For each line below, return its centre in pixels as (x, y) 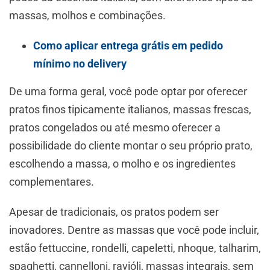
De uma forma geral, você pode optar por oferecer (128, 91)
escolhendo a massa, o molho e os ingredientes (122, 163)
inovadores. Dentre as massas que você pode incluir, (134, 230)
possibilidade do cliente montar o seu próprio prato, (131, 145)
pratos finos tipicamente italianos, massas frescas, (130, 109)
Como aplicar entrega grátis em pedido (128, 45)
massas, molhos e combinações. (89, 15)
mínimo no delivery (80, 63)
